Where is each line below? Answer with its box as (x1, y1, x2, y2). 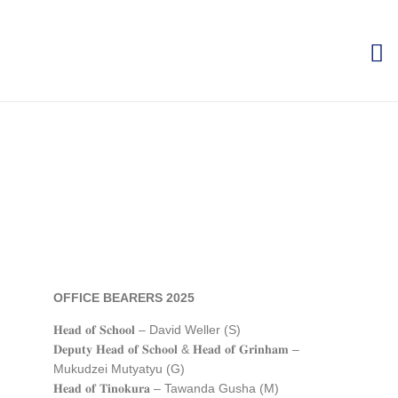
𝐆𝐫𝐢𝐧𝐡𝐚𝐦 (239, 342, 289, 356)
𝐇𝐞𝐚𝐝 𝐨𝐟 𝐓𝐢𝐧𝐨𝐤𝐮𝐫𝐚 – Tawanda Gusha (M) (53, 381, 279, 395)
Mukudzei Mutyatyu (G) (53, 362, 185, 376)
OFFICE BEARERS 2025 (53, 291, 195, 305)
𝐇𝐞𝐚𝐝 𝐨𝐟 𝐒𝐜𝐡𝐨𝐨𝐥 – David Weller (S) (53, 322, 241, 337)
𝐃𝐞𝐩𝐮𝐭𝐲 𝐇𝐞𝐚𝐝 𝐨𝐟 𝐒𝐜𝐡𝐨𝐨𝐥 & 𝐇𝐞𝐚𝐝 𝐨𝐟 (53, 342, 239, 356)
